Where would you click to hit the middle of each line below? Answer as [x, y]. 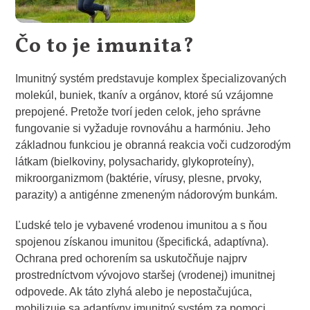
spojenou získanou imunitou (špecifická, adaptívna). [142, 242]
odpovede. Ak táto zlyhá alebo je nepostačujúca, [134, 292]
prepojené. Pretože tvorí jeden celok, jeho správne [138, 111]
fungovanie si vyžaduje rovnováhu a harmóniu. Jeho [143, 128]
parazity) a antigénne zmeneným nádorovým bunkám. [147, 194]
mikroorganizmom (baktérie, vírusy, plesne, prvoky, [139, 178]
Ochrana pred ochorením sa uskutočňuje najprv [131, 259]
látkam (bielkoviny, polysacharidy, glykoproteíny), [135, 161]
